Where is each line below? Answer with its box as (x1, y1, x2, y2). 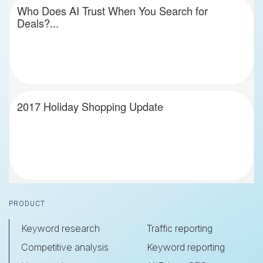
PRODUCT (9, 200, 45, 208)
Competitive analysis (21, 241, 109, 254)
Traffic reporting (146, 222, 213, 235)
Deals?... (16, 15, 59, 31)
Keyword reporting (146, 241, 225, 254)
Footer (8, 191, 59, 217)
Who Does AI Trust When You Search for (16, 2, 208, 18)
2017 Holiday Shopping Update (16, 98, 163, 114)
